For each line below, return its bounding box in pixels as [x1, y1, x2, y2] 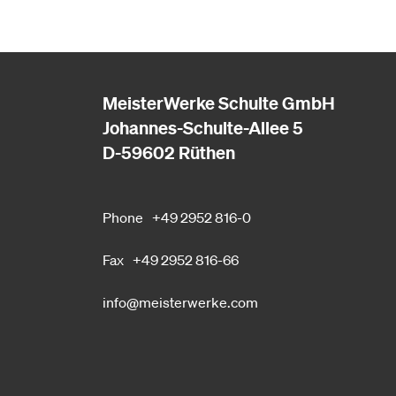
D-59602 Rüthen [102, 141, 235, 164]
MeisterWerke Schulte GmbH [102, 92, 335, 115]
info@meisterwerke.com [102, 293, 258, 311]
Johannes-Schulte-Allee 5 [102, 117, 303, 140]
